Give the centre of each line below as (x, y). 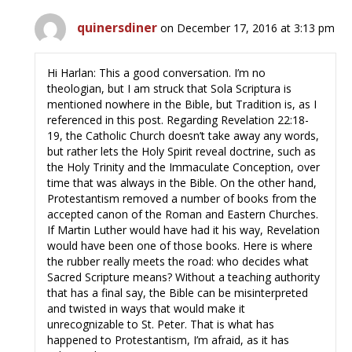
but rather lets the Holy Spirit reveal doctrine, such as (182, 152)
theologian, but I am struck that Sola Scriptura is (170, 89)
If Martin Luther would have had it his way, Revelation (184, 230)
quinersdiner (117, 28)
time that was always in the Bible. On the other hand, (182, 183)
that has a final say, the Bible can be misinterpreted (178, 293)
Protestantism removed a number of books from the (182, 199)
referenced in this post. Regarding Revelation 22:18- (178, 120)
